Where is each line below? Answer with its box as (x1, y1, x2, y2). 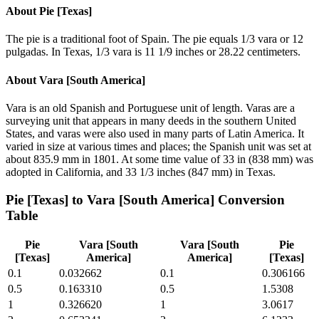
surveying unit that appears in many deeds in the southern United (6, 114, 296, 127)
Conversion (214, 192, 285, 207)
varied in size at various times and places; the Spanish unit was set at (6, 140, 311, 152)
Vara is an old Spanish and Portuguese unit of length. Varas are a (6, 101, 295, 114)
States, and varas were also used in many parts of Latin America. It (6, 127, 304, 140)
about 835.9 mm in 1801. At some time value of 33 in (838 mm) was (6, 152, 313, 165)
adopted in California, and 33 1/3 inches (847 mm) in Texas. (6, 165, 276, 178)
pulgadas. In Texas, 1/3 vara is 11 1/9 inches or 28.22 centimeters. (6, 46, 300, 58)
